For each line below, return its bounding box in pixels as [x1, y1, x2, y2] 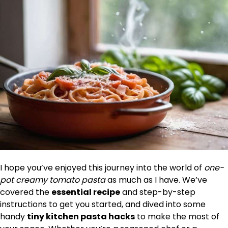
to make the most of [135, 211, 219, 223]
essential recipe [51, 186, 120, 198]
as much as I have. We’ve [105, 174, 207, 186]
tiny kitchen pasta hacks [27, 211, 135, 223]
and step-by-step [120, 186, 195, 198]
